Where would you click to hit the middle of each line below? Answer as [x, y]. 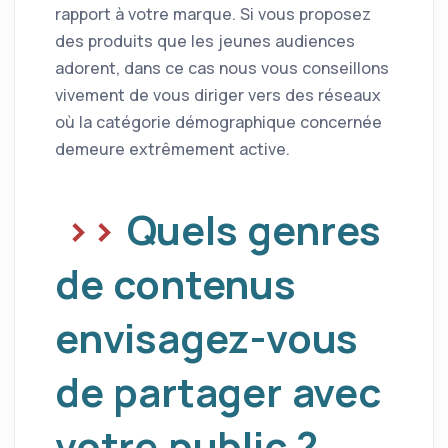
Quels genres [254, 229]
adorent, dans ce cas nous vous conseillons [222, 67]
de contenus [175, 283]
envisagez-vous [207, 337]
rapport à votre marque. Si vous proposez [213, 13]
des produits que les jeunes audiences [205, 40]
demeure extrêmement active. [172, 148]
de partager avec [218, 391]
